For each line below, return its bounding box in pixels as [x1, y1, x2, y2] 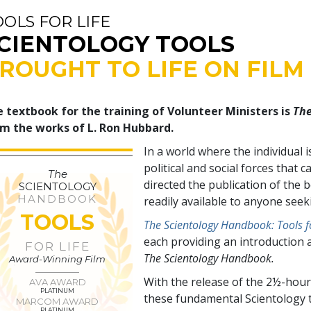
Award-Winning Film [9, 253, 106, 265]
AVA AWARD [28, 276, 86, 288]
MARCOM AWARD [16, 296, 99, 308]
